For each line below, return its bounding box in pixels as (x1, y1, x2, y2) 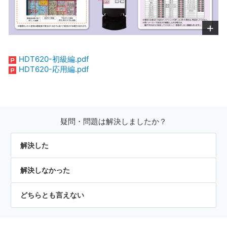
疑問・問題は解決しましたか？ (60, 116, 167, 126)
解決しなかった (20, 165, 70, 174)
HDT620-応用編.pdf (18, 64, 89, 74)
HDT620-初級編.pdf (18, 54, 89, 64)
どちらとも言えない (20, 190, 84, 199)
